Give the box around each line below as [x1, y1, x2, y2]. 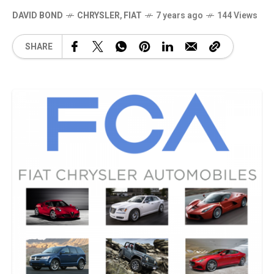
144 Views [217, 9, 257, 23]
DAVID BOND [12, 9, 63, 23]
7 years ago [156, 9, 203, 23]
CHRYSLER [77, 9, 120, 23]
